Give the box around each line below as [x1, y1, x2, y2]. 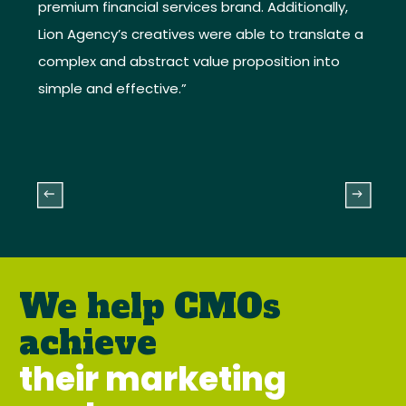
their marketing [19, 356, 287, 403]
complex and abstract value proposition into [37, 52, 340, 72]
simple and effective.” [37, 79, 187, 99]
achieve [19, 321, 168, 366]
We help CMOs [19, 285, 282, 330]
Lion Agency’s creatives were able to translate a [37, 24, 363, 44]
